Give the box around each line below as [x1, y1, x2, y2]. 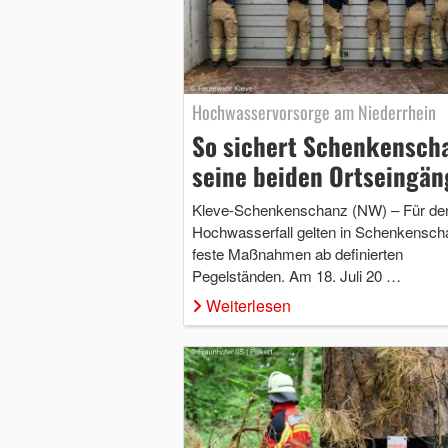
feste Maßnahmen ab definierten [191, 242, 403, 264]
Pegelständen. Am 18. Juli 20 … [191, 264, 401, 286]
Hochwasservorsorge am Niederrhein [191, 98, 436, 125]
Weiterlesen [205, 293, 291, 317]
